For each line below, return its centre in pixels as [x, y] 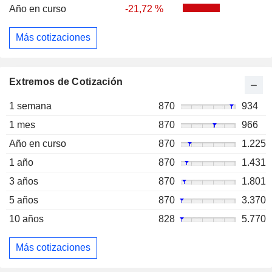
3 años [24, 181]
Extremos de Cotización [66, 81]
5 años [24, 200]
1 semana [30, 106]
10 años [26, 219]
